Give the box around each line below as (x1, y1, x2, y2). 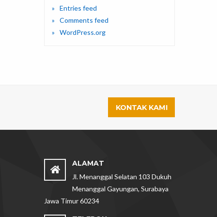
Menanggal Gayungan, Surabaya (72, 184, 169, 193)
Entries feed (60, 4, 97, 13)
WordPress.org (60, 28, 106, 37)
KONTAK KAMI (115, 103, 168, 112)
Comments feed (60, 16, 108, 25)
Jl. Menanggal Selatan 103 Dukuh (72, 172, 171, 181)
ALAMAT (72, 158, 104, 168)
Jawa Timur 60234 (44, 196, 99, 205)
